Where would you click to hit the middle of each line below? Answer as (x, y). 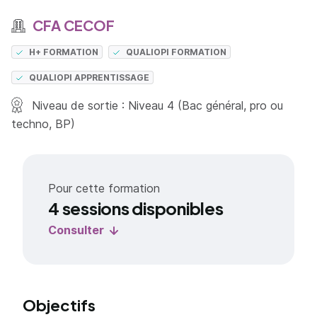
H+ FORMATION (64, 52)
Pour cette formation (104, 188)
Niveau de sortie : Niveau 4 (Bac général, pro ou (156, 105)
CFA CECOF (72, 25)
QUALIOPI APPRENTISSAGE (90, 77)
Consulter (76, 230)
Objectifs (59, 305)
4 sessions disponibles (136, 208)
